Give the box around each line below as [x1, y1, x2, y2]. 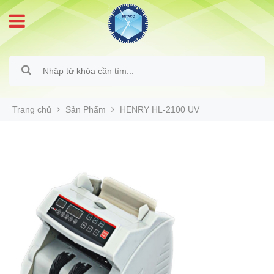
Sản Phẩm [65, 105, 106, 114]
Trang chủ [12, 105, 51, 114]
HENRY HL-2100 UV [120, 105, 199, 114]
